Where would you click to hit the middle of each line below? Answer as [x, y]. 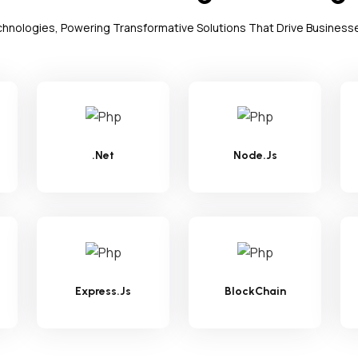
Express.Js [103, 292]
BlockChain [255, 292]
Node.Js [255, 156]
